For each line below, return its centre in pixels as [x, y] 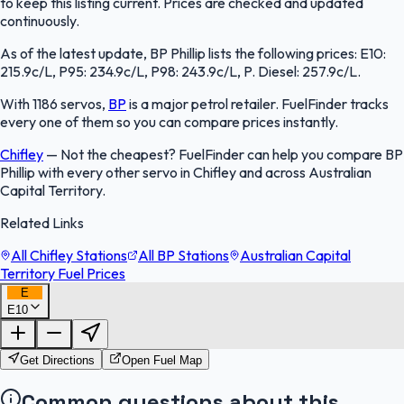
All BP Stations [184, 256]
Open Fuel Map [162, 361]
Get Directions [57, 361]
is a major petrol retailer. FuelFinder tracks [257, 104]
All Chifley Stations [69, 256]
